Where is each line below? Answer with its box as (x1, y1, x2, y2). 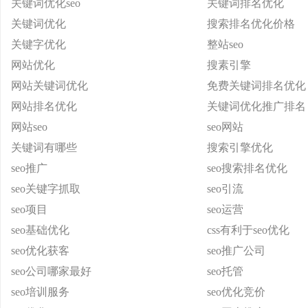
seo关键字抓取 (11, 183, 80, 195)
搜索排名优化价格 (207, 18, 295, 30)
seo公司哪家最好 (11, 265, 91, 277)
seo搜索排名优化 (207, 162, 287, 174)
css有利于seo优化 (207, 224, 289, 236)
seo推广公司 (207, 245, 265, 256)
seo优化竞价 (207, 286, 265, 298)
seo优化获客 (11, 245, 69, 256)
